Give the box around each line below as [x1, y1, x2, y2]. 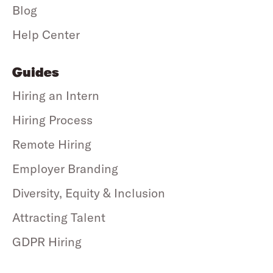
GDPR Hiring [12, 234, 82, 250]
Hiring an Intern [12, 88, 99, 104]
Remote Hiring [12, 136, 91, 152]
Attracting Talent [12, 210, 105, 225]
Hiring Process [12, 112, 93, 128]
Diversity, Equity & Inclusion [12, 185, 165, 201]
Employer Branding [12, 161, 118, 177]
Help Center [12, 27, 80, 43]
